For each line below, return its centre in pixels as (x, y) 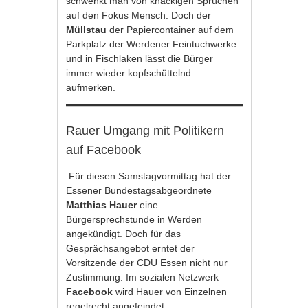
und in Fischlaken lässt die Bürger (140, 58)
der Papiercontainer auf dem (172, 29)
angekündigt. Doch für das (124, 233)
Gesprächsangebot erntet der (131, 248)
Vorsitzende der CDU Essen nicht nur (147, 262)
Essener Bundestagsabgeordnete (139, 190)
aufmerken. (92, 87)
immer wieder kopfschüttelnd (129, 73)
